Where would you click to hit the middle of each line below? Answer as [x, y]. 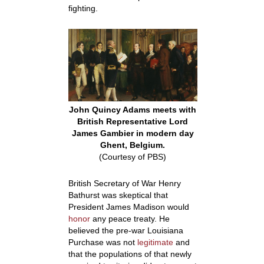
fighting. [83, 9]
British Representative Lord [133, 122]
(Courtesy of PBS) [133, 157]
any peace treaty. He [130, 219]
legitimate [155, 242]
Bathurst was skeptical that [118, 195]
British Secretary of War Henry [124, 184]
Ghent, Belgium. [133, 145]
